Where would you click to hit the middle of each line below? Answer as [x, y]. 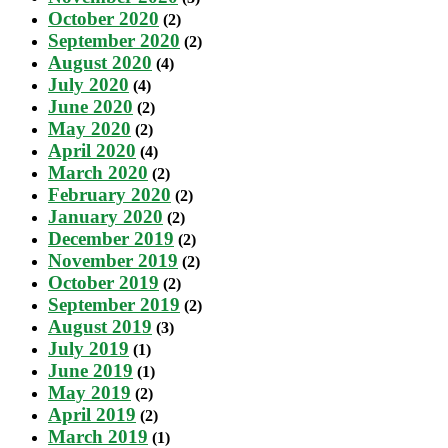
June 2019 [90, 370]
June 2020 [90, 106]
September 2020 [114, 40]
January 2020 [105, 216]
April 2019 [92, 414]
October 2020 [103, 18]
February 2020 [109, 194]
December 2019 [111, 238]
